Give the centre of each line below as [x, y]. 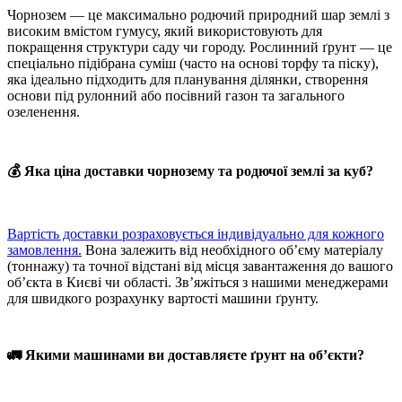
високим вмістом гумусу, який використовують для [165, 31]
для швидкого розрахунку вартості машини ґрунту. [163, 298]
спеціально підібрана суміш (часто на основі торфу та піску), [193, 64]
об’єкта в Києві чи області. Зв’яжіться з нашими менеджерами [198, 282]
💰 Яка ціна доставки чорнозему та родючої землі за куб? [190, 171]
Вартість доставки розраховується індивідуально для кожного [196, 233]
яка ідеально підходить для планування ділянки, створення [188, 80]
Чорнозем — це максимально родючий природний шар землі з [198, 15]
